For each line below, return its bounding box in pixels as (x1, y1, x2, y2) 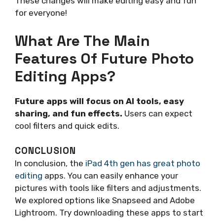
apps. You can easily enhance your (42, 171, 178, 181)
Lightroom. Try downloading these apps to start (15, 208, 203, 218)
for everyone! (15, 8, 67, 18)
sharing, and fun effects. (15, 108, 122, 118)
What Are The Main (15, 31, 150, 50)
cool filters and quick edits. (15, 120, 119, 131)
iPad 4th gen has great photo (85, 158, 200, 169)
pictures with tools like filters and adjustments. (15, 183, 201, 193)
